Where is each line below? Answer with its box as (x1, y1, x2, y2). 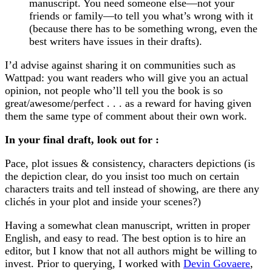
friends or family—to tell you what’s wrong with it (29, 10, 253, 22)
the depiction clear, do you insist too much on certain (5, 169, 239, 182)
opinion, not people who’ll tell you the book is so (5, 84, 223, 97)
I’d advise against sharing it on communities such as (5, 59, 236, 72)
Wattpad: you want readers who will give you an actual (5, 72, 248, 84)
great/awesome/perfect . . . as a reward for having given (5, 97, 251, 110)
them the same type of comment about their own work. (5, 110, 247, 123)
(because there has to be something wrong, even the (29, 22, 257, 35)
